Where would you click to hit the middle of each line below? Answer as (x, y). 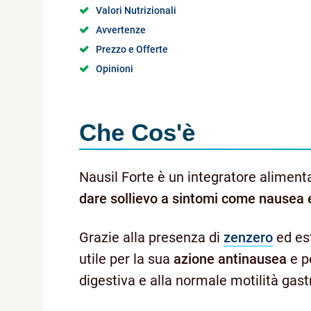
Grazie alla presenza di (151, 238)
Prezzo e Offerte (132, 49)
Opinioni (115, 69)
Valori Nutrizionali (136, 10)
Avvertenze (121, 30)
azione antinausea (230, 259)
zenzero (248, 238)
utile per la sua (126, 259)
